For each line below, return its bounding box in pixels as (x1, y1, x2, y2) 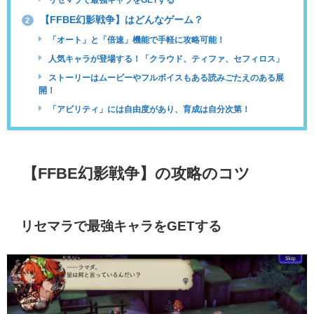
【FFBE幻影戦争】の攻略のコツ (22, 165, 251, 182)
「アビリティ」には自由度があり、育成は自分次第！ (46, 105, 251, 114)
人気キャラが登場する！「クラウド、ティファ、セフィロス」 (46, 55, 285, 64)
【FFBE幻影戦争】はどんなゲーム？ (36, 14, 203, 25)
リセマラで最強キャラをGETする (20, 219, 222, 233)
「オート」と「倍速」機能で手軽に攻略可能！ (46, 36, 226, 44)
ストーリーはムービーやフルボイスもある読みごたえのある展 (46, 74, 285, 83)
